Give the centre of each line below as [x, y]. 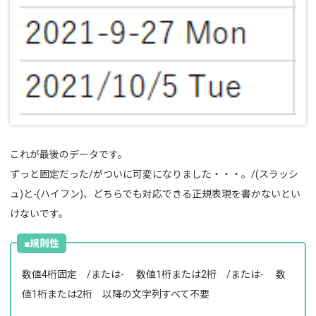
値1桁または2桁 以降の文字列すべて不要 [116, 294]
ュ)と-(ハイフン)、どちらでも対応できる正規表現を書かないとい [155, 194]
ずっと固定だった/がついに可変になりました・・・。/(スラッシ [154, 175]
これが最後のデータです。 [69, 155]
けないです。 [39, 214]
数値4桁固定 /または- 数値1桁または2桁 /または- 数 [154, 275]
